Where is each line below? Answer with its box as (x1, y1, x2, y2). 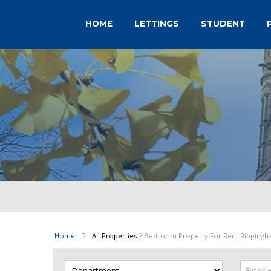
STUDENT (200, 19, 245, 28)
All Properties (92, 231, 137, 240)
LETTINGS (134, 19, 179, 28)
